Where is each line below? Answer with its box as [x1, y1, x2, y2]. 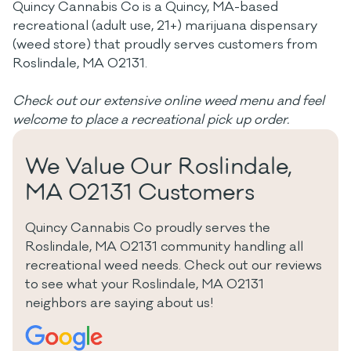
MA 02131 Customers [25, 178, 255, 208]
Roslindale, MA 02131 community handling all [25, 238, 303, 255]
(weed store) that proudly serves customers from [13, 36, 317, 53]
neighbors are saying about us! [25, 295, 214, 312]
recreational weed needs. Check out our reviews [25, 257, 322, 274]
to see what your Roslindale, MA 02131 [25, 276, 264, 293]
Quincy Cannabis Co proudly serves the [25, 219, 270, 237]
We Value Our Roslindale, [25, 152, 292, 182]
